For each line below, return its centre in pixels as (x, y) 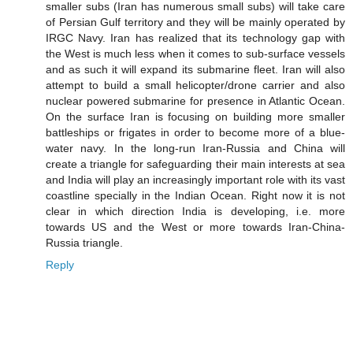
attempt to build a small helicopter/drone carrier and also (195, 85)
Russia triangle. (84, 242)
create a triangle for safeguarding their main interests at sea (195, 163)
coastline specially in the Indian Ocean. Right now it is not (195, 195)
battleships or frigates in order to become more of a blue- (195, 132)
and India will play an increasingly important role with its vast (195, 179)
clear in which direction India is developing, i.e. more (195, 211)
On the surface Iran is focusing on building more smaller (195, 116)
